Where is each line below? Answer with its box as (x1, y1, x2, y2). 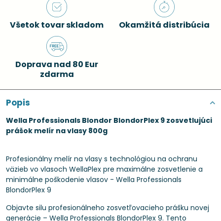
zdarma (39, 69, 74, 80)
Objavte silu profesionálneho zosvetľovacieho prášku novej (6, 203, 209, 213)
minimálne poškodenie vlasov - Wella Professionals (6, 175, 182, 184)
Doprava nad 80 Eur (15, 59, 98, 70)
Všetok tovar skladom (10, 19, 104, 31)
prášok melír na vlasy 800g (6, 126, 108, 136)
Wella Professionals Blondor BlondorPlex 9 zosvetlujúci (6, 115, 212, 125)
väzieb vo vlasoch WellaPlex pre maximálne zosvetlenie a (6, 164, 203, 174)
